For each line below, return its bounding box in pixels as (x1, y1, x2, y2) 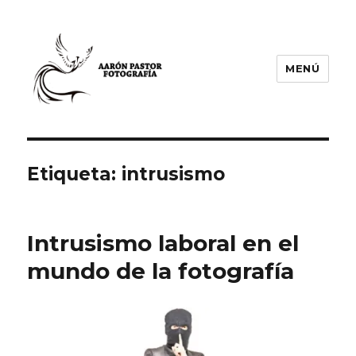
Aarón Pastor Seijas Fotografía (27, 115, 325, 138)
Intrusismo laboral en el (27, 230, 300, 257)
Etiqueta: (27, 163, 122, 186)
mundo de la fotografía (27, 257, 295, 285)
